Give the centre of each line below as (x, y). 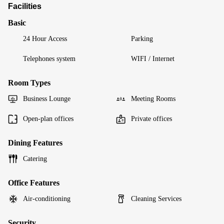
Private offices (151, 118)
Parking (142, 38)
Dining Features (35, 142)
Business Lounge (47, 98)
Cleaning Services (156, 198)
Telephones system (49, 58)
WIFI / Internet (153, 58)
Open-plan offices (48, 118)
